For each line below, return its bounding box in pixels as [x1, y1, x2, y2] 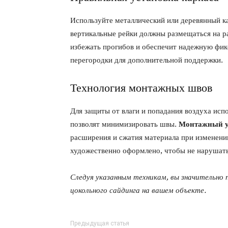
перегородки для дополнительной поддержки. [70, 55, 223, 65]
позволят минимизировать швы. [70, 120, 179, 129]
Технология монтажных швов [70, 81, 212, 95]
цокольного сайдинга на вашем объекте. [70, 186, 206, 195]
